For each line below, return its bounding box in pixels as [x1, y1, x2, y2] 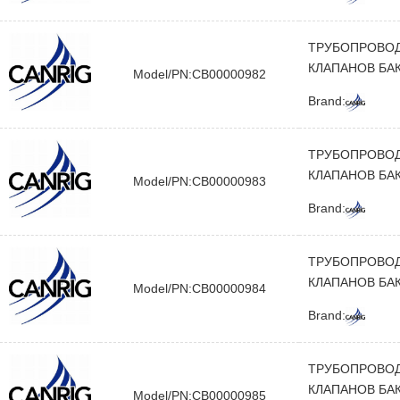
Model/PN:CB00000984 [133, 281, 266, 296]
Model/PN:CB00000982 [133, 67, 266, 81]
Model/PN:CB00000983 [133, 174, 266, 188]
